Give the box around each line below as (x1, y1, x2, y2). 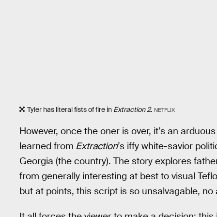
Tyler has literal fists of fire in (27, 105, 113, 114)
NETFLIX (154, 106, 175, 113)
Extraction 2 (113, 105, 151, 114)
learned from (19, 139, 74, 152)
